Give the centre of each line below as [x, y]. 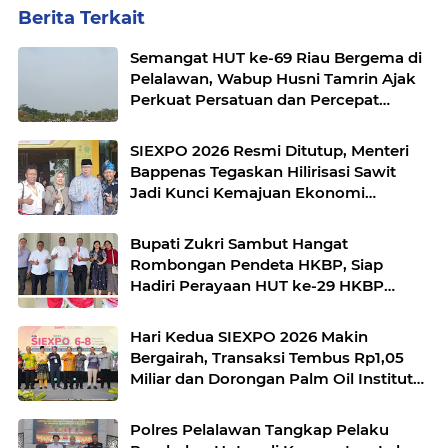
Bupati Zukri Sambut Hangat [239, 244]
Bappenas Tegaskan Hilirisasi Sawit [263, 172]
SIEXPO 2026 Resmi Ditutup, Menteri [269, 151]
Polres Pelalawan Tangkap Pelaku [259, 430]
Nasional [163, 214]
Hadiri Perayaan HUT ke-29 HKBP [257, 286]
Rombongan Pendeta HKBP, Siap [256, 265]
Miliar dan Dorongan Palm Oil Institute [276, 379]
